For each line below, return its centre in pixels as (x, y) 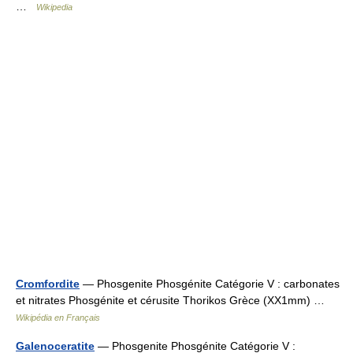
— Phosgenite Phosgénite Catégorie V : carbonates (210, 283)
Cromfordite (48, 283)
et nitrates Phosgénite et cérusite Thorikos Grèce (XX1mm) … (173, 300)
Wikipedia (54, 7)
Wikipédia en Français (58, 317)
